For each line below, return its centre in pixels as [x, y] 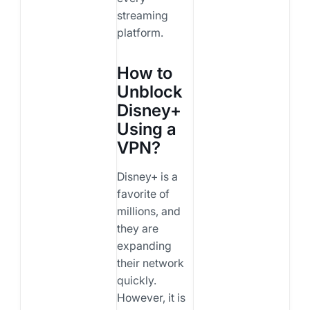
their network [150, 263]
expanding [144, 245]
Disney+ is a [147, 176]
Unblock [149, 91]
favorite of [143, 193]
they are [137, 228]
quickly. [136, 280]
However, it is [151, 297]
